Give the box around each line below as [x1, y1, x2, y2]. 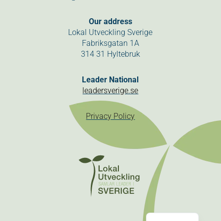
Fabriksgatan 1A [81, 38, 139, 48]
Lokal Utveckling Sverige [68, 28, 153, 37]
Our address [88, 17, 132, 26]
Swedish [163, 205, 191, 214]
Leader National [82, 75, 139, 84]
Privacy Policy [86, 111, 135, 121]
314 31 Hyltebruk [80, 49, 140, 59]
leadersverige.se [82, 86, 139, 95]
